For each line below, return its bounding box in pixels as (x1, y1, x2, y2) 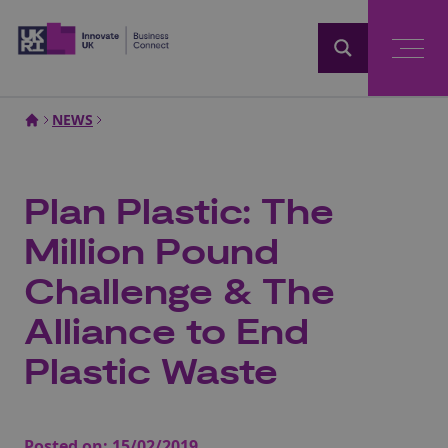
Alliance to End (24, 310, 309, 357)
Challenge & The (24, 270, 335, 317)
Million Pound (24, 230, 279, 277)
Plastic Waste (24, 350, 278, 397)
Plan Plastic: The (24, 190, 334, 237)
